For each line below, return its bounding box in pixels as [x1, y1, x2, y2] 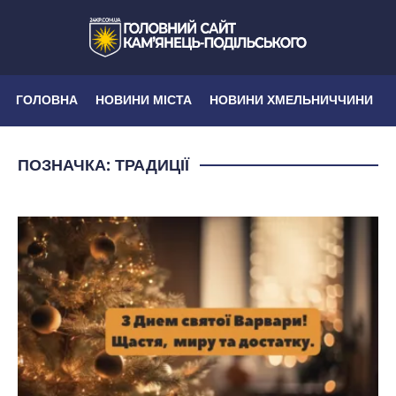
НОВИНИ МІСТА [95, 91, 192, 108]
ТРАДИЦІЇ [115, 154, 189, 175]
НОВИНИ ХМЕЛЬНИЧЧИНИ [209, 91, 373, 108]
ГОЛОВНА [16, 91, 78, 108]
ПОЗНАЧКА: [18, 154, 115, 175]
